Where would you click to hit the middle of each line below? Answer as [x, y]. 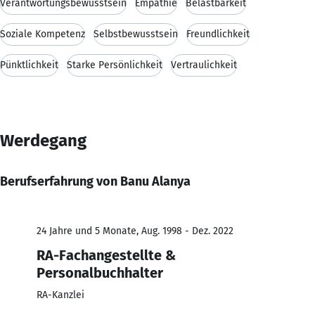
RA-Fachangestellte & [106, 255]
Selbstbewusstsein [136, 34]
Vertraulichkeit [204, 65]
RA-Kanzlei [60, 295]
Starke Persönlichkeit [115, 65]
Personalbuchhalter [100, 272]
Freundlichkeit [218, 34]
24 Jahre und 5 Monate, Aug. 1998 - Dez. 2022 [135, 231]
